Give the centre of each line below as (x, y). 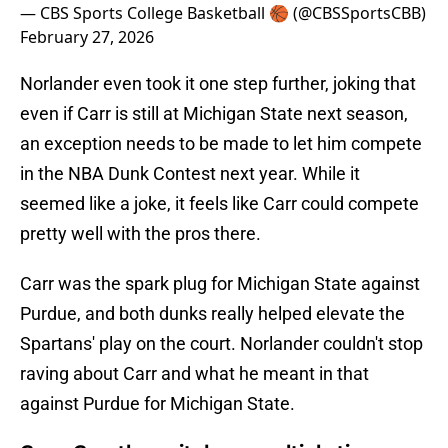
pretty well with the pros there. (140, 234)
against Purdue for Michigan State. (157, 404)
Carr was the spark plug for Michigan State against (220, 284)
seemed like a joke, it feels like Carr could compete (219, 204)
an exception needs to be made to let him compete (221, 144)
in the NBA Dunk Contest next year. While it (190, 174)
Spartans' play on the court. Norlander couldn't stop (221, 344)
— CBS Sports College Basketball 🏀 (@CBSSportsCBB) (223, 13)
